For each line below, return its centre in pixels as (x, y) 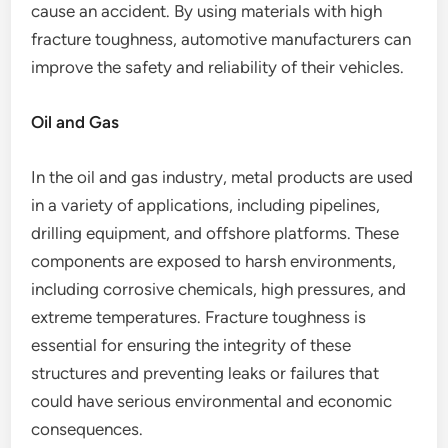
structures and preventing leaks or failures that (205, 373)
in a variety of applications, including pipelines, (206, 205)
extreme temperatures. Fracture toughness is (199, 317)
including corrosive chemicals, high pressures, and (219, 289)
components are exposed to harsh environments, (214, 261)
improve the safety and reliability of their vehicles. (218, 67)
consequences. (87, 429)
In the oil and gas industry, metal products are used (222, 177)
